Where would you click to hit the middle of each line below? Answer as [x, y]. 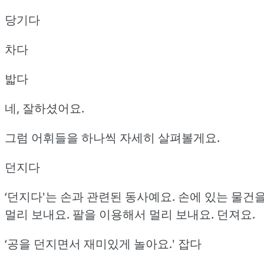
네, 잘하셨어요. [44, 108]
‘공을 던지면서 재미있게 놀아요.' [90, 244]
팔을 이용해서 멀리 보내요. [143, 214]
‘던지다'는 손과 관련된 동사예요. [90, 197]
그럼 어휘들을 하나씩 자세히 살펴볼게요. [112, 138]
